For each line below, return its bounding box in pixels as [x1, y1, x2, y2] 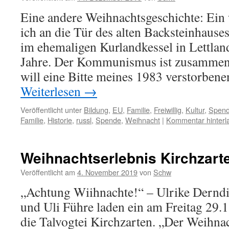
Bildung [84, 104, 108, 115]
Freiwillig [154, 104, 181, 115]
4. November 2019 [77, 167, 138, 177]
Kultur [186, 104, 204, 115]
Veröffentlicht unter [20, 104, 82, 115]
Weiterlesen [20, 82, 84, 100]
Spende [96, 114, 121, 125]
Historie [48, 114, 72, 125]
